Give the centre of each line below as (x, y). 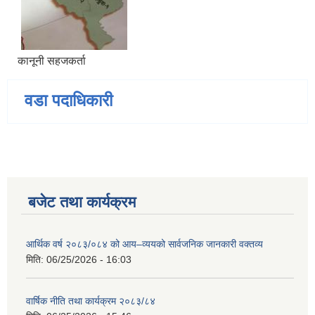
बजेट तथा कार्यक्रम (82, 202)
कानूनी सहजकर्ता (52, 61)
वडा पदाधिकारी (69, 101)
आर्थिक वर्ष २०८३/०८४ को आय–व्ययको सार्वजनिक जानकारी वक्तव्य (144, 244)
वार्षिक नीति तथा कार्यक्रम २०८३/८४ (91, 301)
